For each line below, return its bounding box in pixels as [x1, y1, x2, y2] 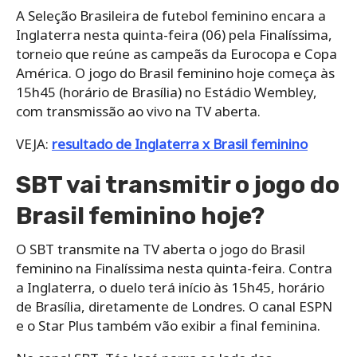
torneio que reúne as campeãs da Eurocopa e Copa [16, 44, 337, 63]
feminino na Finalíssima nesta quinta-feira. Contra [16, 258, 332, 277]
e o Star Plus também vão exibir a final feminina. [16, 316, 320, 335]
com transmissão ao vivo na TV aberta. [16, 101, 261, 120]
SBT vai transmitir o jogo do [16, 170, 339, 199]
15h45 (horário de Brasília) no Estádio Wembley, [16, 82, 317, 101]
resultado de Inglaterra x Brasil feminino [52, 134, 308, 153]
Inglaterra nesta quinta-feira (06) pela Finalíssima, [16, 25, 332, 44]
